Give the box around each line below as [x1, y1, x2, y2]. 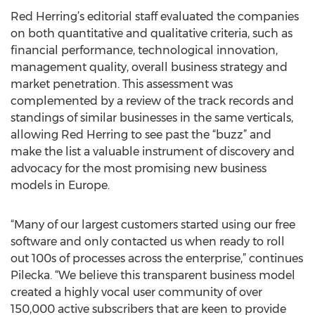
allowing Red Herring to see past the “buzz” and [11, 128, 271, 141]
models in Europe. [11, 179, 110, 192]
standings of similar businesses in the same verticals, [11, 111, 293, 124]
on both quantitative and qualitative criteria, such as [11, 27, 292, 40]
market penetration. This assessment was [11, 77, 233, 91]
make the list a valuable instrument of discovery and [11, 145, 295, 158]
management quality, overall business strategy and [11, 60, 288, 74]
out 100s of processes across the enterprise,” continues [11, 252, 303, 265]
